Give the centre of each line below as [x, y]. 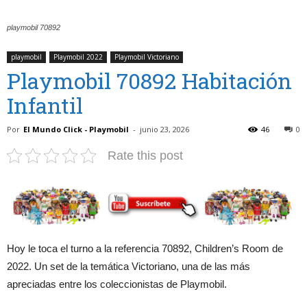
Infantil [45, 105]
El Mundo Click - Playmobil [76, 129]
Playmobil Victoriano [147, 57]
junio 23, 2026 [164, 129]
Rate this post [145, 155]
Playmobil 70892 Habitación [149, 80]
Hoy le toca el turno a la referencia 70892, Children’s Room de [145, 248]
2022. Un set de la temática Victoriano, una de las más [128, 266]
